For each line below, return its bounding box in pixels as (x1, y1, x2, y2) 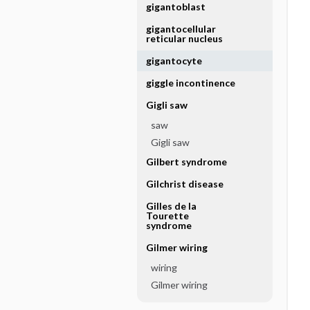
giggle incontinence (145, 77, 235, 89)
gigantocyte (145, 55, 202, 66)
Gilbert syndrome (145, 156, 227, 167)
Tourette (145, 210, 189, 221)
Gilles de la (145, 200, 197, 212)
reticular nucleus (145, 33, 223, 44)
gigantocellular (145, 23, 216, 35)
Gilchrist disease (145, 178, 224, 190)
